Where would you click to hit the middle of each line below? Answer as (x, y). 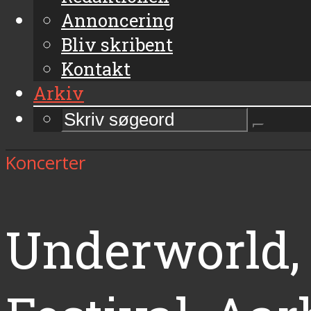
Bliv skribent (117, 44)
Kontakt (96, 68)
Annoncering (118, 20)
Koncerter (45, 163)
